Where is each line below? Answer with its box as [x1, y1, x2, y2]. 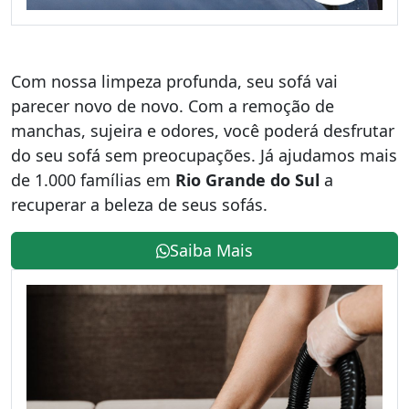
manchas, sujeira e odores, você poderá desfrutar [11, 120, 394, 142]
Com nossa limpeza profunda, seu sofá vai [11, 70, 338, 93]
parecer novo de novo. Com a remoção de [11, 95, 334, 118]
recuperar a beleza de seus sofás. [11, 194, 267, 216]
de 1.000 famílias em [11, 169, 175, 192]
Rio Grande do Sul [175, 169, 320, 192]
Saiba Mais [170, 239, 254, 262]
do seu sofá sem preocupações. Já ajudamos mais [11, 144, 397, 167]
